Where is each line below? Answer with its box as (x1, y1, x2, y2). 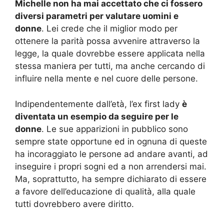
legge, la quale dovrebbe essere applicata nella (15, 48, 205, 59)
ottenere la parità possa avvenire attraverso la (15, 36, 200, 46)
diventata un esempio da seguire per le (15, 111, 178, 121)
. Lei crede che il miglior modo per (41, 23, 177, 34)
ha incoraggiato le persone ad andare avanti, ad (15, 148, 208, 159)
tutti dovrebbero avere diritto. (15, 198, 134, 209)
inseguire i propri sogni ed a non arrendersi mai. (15, 161, 206, 171)
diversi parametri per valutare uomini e (15, 11, 178, 21)
